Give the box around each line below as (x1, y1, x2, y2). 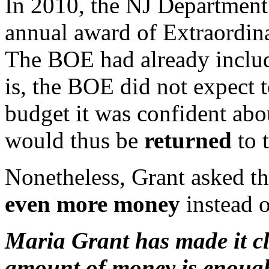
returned (144, 127, 238, 154)
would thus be (5, 127, 144, 154)
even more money (5, 191, 180, 217)
